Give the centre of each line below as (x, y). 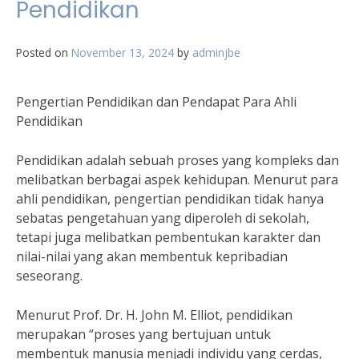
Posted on (44, 52)
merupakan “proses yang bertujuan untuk (143, 334)
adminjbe (216, 52)
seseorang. (49, 276)
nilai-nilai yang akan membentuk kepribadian (152, 256)
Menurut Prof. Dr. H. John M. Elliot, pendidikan (154, 315)
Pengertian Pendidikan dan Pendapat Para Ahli (156, 102)
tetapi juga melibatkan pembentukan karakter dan (168, 237)
